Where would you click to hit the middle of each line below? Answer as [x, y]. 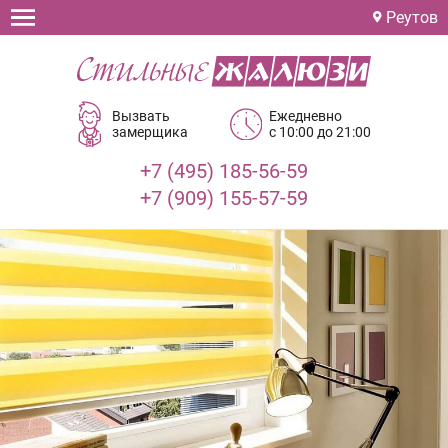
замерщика [150, 132]
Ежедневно [305, 116]
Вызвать [141, 116]
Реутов [409, 17]
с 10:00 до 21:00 [319, 132]
